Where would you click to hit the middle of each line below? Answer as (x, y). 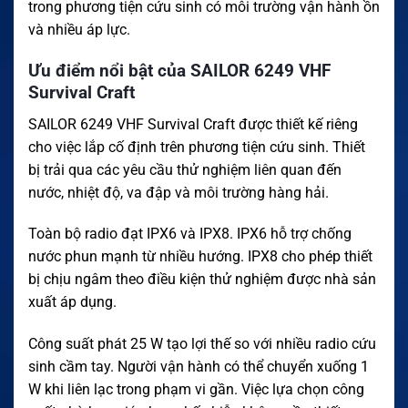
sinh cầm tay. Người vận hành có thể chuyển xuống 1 (199, 367)
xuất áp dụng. (72, 302)
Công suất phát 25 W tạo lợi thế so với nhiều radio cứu (202, 344)
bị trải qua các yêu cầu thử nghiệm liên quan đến (185, 169)
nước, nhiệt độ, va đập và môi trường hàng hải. (178, 192)
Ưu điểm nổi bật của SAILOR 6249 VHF (179, 71)
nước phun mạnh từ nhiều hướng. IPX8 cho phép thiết (200, 257)
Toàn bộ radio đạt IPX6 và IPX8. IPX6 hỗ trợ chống (190, 234)
